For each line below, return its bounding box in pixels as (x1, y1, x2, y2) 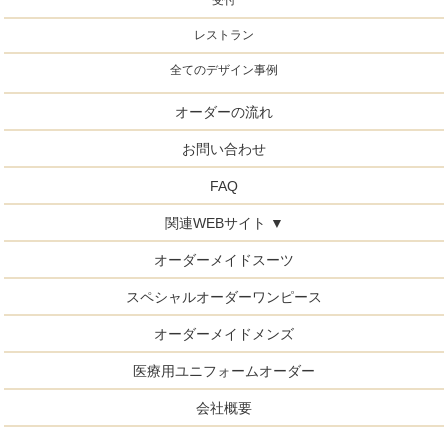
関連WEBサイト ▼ (164, 214, 284, 231)
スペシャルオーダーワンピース (126, 288, 322, 305)
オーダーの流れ (175, 103, 273, 120)
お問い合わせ (182, 140, 266, 157)
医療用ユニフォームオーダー (133, 362, 315, 379)
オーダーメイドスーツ (154, 251, 294, 268)
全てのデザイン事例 (170, 62, 278, 77)
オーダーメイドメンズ (154, 325, 294, 342)
